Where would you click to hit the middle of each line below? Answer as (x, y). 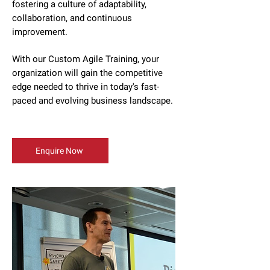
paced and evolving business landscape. (93, 101)
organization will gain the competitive (87, 73)
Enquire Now (59, 151)
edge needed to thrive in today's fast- (86, 87)
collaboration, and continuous (72, 18)
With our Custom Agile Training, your (86, 59)
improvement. (40, 32)
